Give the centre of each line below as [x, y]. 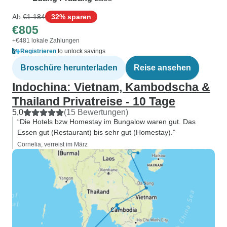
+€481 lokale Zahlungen [46, 41]
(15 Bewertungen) [96, 112]
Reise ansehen [162, 68]
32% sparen [71, 16]
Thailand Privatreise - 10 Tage [94, 101]
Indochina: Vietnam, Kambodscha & [111, 87]
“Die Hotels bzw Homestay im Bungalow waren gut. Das [106, 122]
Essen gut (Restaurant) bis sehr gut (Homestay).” [96, 132]
